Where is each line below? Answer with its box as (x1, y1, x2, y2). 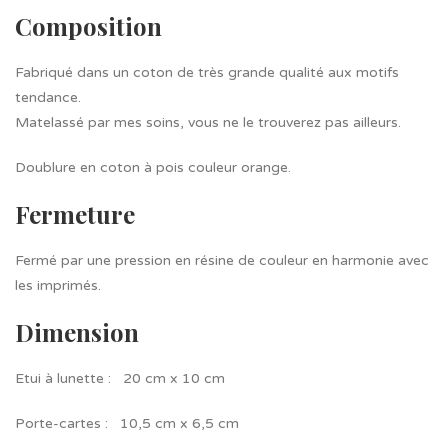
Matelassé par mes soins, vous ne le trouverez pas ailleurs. (15, 114, 401, 131)
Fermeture (15, 198, 135, 230)
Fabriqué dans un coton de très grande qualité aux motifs (15, 64, 399, 81)
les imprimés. (15, 277, 101, 294)
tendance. (15, 89, 81, 106)
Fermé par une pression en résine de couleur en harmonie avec (15, 252, 429, 269)
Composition (15, 10, 162, 42)
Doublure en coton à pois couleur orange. (15, 159, 291, 176)
